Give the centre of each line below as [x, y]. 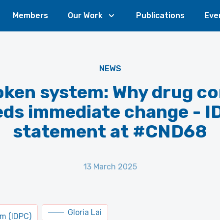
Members [30, 15]
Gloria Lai [85, 212]
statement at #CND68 [110, 131]
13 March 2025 [110, 167]
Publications [160, 15]
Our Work [85, 15]
